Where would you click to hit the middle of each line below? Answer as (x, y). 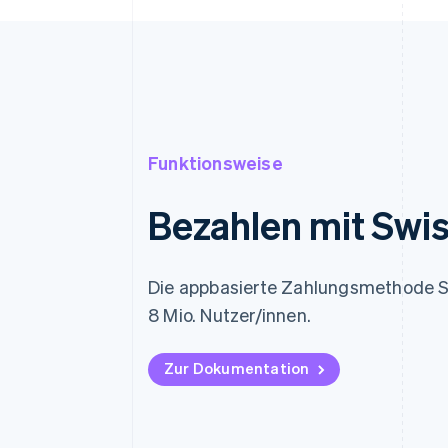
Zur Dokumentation (237, 368)
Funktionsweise (215, 162)
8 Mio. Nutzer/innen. (229, 314)
